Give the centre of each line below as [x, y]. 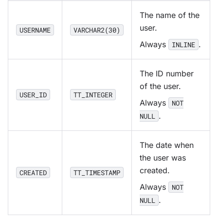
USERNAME [35, 30]
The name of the [170, 15]
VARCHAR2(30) [97, 30]
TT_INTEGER [93, 95]
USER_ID [33, 95]
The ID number [167, 73]
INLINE [183, 45]
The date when [167, 145]
